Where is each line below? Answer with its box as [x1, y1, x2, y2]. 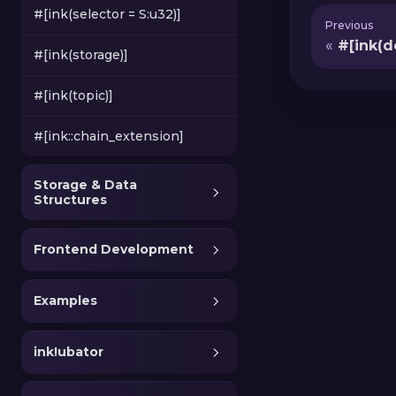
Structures [34, 192, 107, 209]
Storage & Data [34, 177, 137, 194]
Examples [34, 293, 97, 309]
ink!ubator [34, 344, 103, 361]
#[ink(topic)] [34, 88, 113, 104]
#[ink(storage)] [34, 47, 128, 64]
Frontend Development [34, 241, 194, 258]
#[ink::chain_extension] [34, 128, 184, 145]
